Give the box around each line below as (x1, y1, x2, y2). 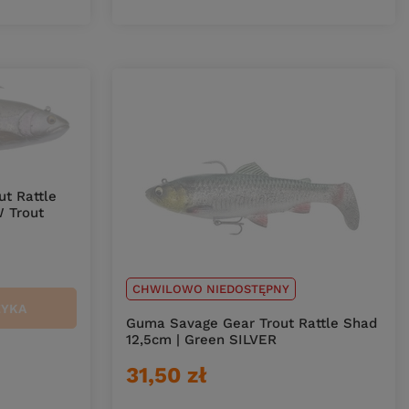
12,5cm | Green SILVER (126, 331, 277, 348)
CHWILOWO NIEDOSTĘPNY (132, 282, 289, 296)
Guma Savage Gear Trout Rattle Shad (126, 315, 377, 331)
